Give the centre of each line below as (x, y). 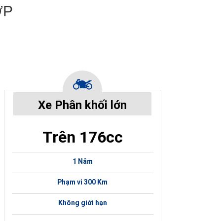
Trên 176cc (82, 137)
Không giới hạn (82, 203)
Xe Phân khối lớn (83, 105)
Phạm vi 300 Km (83, 182)
